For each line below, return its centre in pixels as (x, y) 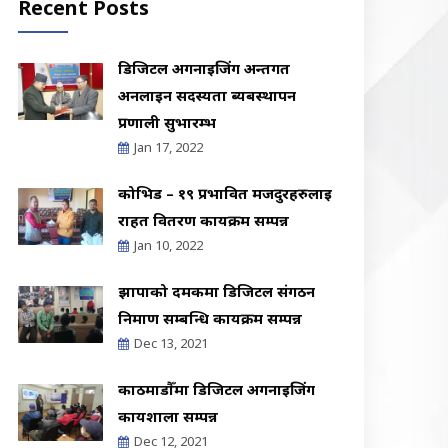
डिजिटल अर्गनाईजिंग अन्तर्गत (204, 68)
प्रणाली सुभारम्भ (167, 122)
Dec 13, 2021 (171, 343)
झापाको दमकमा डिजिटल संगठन (216, 291)
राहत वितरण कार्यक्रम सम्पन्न (203, 220)
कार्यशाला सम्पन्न (168, 416)
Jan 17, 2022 (168, 147)
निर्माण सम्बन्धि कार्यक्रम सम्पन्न (210, 318)
